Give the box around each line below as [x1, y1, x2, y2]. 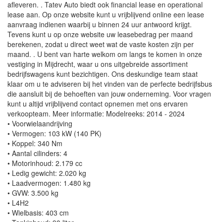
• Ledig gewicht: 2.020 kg [7, 168, 86, 178]
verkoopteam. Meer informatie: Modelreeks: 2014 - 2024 [7, 109, 185, 119]
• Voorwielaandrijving [7, 118, 72, 129]
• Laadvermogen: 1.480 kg [7, 178, 91, 188]
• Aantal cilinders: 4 [7, 148, 67, 159]
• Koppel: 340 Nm [7, 138, 62, 149]
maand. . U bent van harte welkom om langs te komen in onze [7, 49, 202, 59]
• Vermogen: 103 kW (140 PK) [7, 128, 102, 139]
